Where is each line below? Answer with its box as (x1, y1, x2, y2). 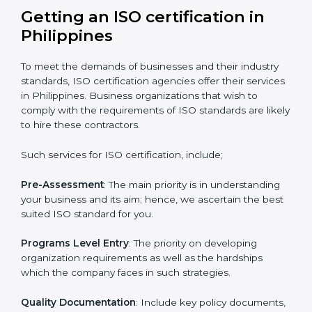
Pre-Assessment (21, 229, 104, 241)
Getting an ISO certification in (21, 57, 265, 77)
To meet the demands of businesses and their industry (21, 111, 279, 123)
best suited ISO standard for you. (21, 258, 177, 270)
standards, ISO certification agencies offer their (21, 125, 244, 137)
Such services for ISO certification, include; (21, 199, 223, 211)
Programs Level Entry (21, 288, 129, 300)
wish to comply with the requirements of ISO (21, 155, 233, 166)
